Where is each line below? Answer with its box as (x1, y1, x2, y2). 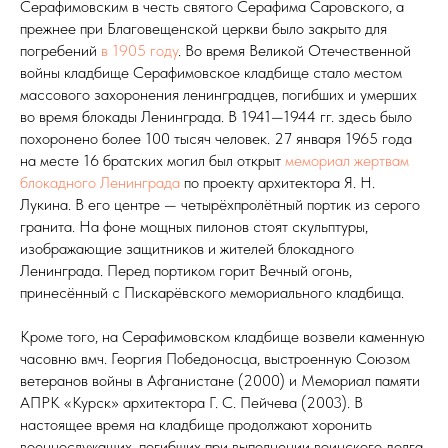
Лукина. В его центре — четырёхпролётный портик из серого (20, 194, 420, 214)
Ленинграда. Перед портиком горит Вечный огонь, (20, 260, 352, 280)
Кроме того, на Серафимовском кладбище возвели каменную (20, 326, 425, 346)
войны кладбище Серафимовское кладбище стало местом (20, 62, 402, 82)
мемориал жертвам (285, 150, 409, 170)
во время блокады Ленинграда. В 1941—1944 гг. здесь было (20, 106, 412, 126)
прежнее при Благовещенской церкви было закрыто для (20, 18, 387, 38)
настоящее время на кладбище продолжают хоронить (20, 414, 372, 434)
